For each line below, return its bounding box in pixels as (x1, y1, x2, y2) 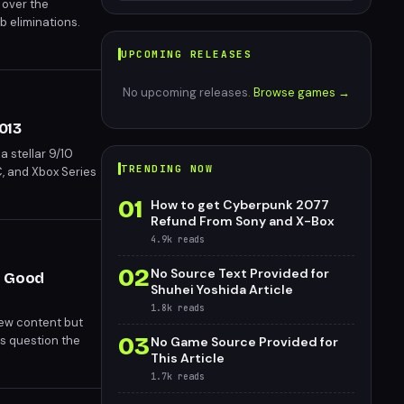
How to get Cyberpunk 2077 (151, 197, 329, 213)
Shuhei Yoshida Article (151, 281, 293, 298)
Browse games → (253, 85, 350, 100)
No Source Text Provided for (151, 265, 329, 281)
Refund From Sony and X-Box (151, 213, 335, 229)
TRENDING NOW (121, 161, 214, 175)
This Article (151, 350, 225, 366)
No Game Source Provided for (151, 334, 338, 350)
